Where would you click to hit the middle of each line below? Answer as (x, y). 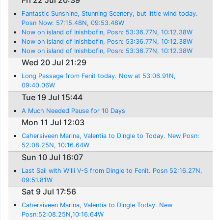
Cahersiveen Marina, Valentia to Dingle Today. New (97, 205)
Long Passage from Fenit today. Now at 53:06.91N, (99, 76)
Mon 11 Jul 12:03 (53, 123)
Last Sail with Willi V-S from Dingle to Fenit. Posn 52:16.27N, (112, 170)
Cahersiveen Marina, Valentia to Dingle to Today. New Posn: (111, 136)
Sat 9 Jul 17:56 (49, 192)
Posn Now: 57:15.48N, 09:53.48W (73, 23)
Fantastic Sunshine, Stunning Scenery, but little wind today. (110, 13)
